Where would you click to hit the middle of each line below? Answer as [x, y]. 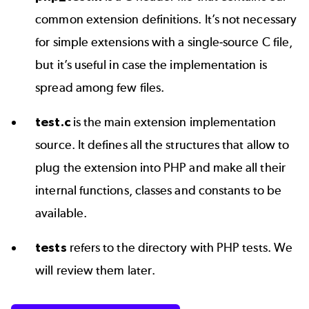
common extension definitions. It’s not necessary [166, 20]
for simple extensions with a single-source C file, [164, 42]
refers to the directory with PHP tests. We [181, 248]
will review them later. [96, 271]
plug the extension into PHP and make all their [160, 168]
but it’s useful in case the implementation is [151, 65]
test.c [54, 122]
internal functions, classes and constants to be [158, 191]
